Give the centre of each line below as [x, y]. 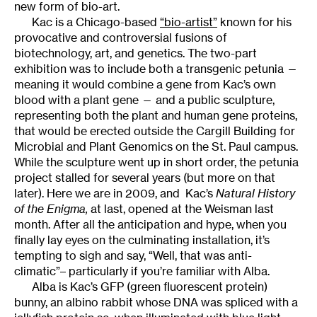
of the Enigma [50, 208]
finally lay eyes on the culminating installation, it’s [142, 240]
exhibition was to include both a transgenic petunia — [156, 68]
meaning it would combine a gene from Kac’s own [145, 84]
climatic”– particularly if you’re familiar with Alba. [142, 271]
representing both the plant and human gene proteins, [156, 115]
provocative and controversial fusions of [121, 37]
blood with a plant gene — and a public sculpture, [144, 99]
